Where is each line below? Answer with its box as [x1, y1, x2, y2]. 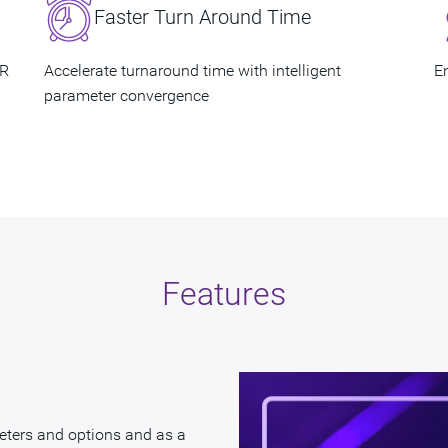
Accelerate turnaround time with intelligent [43, 60, 341, 80]
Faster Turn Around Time [93, 4, 311, 29]
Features [162, 274, 286, 313]
